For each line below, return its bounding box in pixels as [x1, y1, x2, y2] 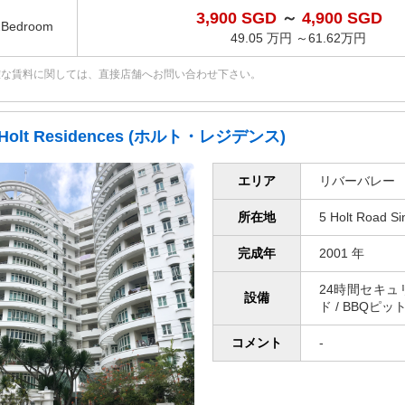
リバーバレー [319, 174, 395, 189]
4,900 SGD [301, 9, 382, 28]
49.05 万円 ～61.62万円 [230, 31, 366, 46]
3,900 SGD [195, 9, 281, 28]
